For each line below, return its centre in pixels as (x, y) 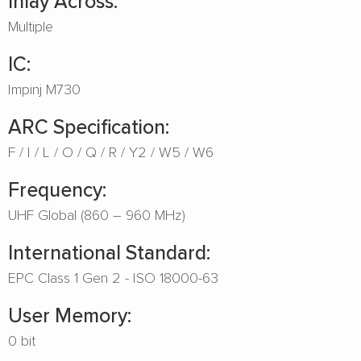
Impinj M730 (44, 89)
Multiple (31, 26)
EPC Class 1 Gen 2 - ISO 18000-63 (113, 277)
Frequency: (57, 189)
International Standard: (109, 252)
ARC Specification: (89, 126)
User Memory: (70, 315)
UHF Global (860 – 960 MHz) (97, 214)
